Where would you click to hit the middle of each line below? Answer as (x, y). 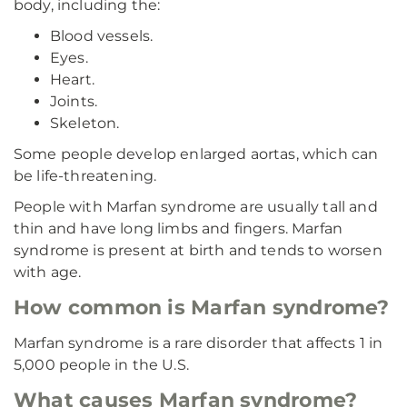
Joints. (74, 101)
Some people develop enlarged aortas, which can (196, 154)
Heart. (72, 79)
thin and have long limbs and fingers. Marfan (179, 228)
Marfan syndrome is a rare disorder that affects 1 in (199, 343)
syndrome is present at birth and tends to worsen (198, 250)
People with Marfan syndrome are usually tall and (196, 207)
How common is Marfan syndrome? (202, 308)
